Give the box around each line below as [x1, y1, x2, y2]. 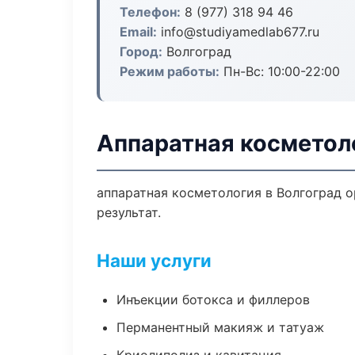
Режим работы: [120, 63, 219, 79]
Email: [120, 24, 157, 40]
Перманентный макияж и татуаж [116, 319, 324, 335]
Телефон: [120, 4, 181, 20]
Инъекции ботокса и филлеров [116, 292, 310, 307]
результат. [97, 204, 161, 220]
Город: [120, 44, 162, 59]
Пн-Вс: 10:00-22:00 [219, 63, 340, 79]
